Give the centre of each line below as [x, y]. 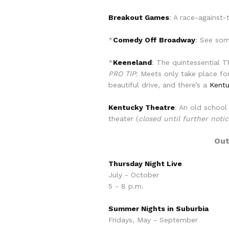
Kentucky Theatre [142, 107]
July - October [134, 175]
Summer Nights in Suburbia [158, 209]
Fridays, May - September [153, 220]
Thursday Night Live [145, 164]
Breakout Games [139, 17]
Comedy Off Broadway [154, 40]
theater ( [123, 119]
